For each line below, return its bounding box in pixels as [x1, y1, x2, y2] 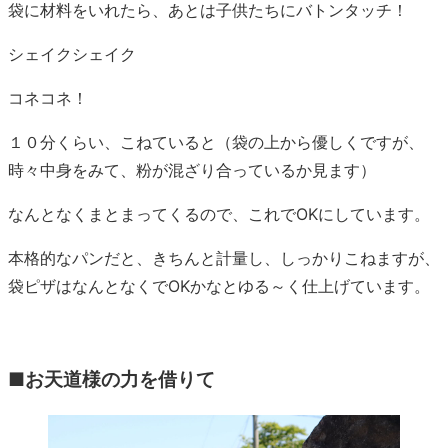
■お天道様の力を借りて [8, 367, 215, 391]
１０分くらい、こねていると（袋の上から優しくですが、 [8, 132, 424, 153]
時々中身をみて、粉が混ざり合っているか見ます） [8, 160, 376, 181]
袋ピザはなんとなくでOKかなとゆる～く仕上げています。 [8, 276, 430, 297]
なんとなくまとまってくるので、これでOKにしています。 [8, 204, 430, 225]
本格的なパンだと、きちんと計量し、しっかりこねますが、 [8, 248, 440, 269]
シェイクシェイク [8, 44, 136, 65]
